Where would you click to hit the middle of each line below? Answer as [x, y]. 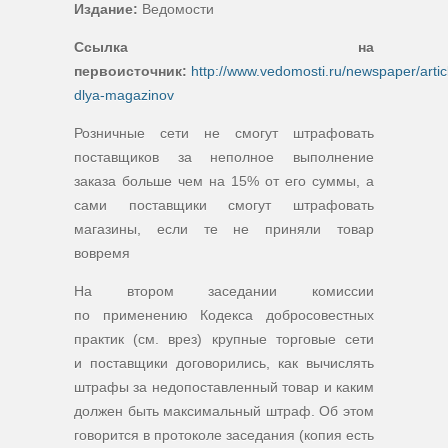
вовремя [102, 253]
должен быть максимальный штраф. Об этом [224, 411]
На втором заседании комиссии [224, 291]
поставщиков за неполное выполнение [224, 157]
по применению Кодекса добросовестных [224, 315]
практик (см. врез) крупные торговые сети [224, 339]
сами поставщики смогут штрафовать [224, 205]
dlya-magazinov [124, 95]
